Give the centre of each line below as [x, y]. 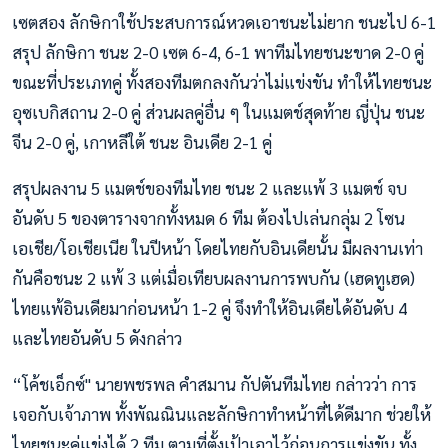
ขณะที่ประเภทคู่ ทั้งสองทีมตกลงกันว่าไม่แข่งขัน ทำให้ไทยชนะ [222, 81]
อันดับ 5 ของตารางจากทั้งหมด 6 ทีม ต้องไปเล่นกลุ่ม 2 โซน [208, 217]
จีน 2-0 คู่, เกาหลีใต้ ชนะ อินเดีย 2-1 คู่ [142, 141]
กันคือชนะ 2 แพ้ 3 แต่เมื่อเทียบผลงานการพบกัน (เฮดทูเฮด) [213, 277]
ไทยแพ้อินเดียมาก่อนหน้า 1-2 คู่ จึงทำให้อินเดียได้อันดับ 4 [209, 307]
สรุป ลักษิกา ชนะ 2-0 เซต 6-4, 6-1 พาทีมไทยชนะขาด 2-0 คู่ [218, 51]
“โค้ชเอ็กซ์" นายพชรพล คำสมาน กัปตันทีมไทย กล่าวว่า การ [214, 383]
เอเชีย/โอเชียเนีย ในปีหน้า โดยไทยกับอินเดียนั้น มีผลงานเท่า [217, 247]
